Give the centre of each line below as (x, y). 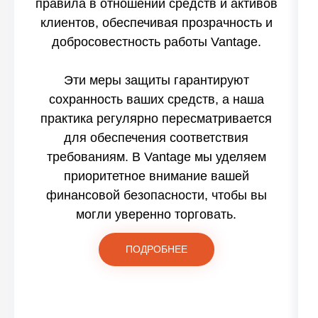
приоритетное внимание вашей (156, 176)
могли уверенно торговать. (156, 214)
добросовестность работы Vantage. (156, 42)
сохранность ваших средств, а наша (156, 99)
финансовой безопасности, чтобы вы (156, 195)
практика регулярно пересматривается (156, 118)
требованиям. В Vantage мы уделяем (156, 157)
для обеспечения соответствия (156, 137)
